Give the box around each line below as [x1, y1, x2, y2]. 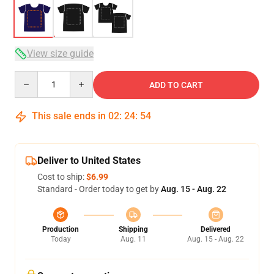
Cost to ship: [37, 172, 86, 182]
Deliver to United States [37, 155, 141, 166]
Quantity [14, 72, 48, 81]
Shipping [118, 225, 148, 234]
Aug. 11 [120, 235, 146, 243]
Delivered [201, 225, 231, 234]
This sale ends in [29, 110, 108, 122]
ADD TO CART [149, 80, 203, 90]
